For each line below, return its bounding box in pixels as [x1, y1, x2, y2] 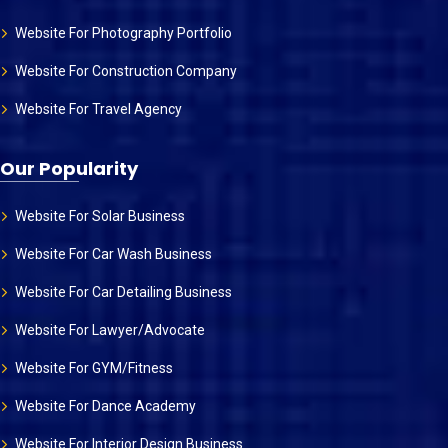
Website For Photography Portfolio [15, 25, 232, 42]
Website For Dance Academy [15, 398, 196, 415]
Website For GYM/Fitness [15, 360, 173, 377]
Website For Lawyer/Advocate [15, 322, 205, 339]
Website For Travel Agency [15, 101, 182, 118]
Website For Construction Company [15, 63, 237, 80]
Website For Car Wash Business [15, 246, 212, 263]
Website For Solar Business [15, 208, 185, 225]
